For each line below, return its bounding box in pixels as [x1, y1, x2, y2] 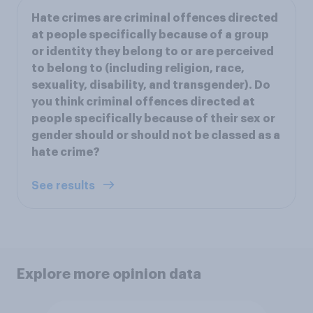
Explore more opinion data [17, 266, 201, 281]
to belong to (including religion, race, [31, 62, 245, 74]
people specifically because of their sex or [31, 112, 275, 124]
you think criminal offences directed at [31, 96, 255, 108]
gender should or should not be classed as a [31, 129, 280, 141]
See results [31, 180, 98, 191]
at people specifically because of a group [31, 29, 269, 41]
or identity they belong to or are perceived [31, 45, 274, 57]
